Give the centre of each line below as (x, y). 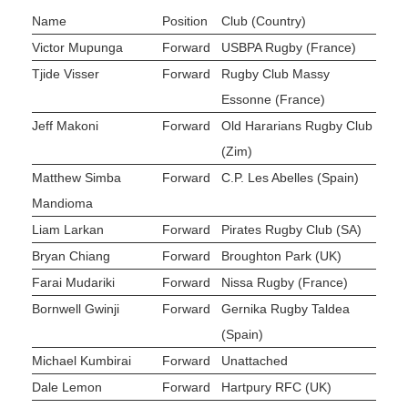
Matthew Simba (76, 178)
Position (185, 21)
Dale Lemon (67, 388)
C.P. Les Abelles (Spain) (290, 178)
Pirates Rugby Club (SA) (291, 230)
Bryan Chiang (71, 256)
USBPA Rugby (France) (289, 48)
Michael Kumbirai (82, 361)
